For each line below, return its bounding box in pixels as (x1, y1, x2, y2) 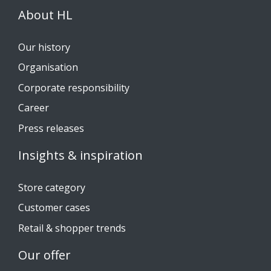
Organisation (18, 60, 78, 74)
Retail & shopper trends (18, 221, 126, 235)
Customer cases (18, 201, 90, 215)
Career (18, 101, 49, 115)
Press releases (18, 122, 84, 135)
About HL (18, 6, 73, 23)
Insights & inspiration (18, 146, 143, 163)
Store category (18, 180, 85, 194)
